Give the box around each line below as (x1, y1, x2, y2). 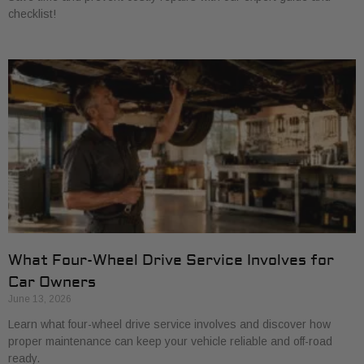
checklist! (8, 7, 56, 20)
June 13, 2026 (8, 293, 71, 305)
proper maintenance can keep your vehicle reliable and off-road (8, 335, 332, 348)
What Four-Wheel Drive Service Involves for (8, 251, 334, 270)
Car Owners (8, 273, 96, 292)
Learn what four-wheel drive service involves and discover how (8, 318, 331, 331)
